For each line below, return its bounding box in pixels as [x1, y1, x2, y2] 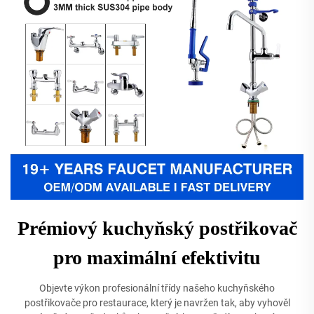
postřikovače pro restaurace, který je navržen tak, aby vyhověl [24, 297, 290, 308]
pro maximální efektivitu [53, 247, 261, 268]
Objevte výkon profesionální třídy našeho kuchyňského [39, 282, 275, 294]
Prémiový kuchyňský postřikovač [17, 217, 297, 239]
